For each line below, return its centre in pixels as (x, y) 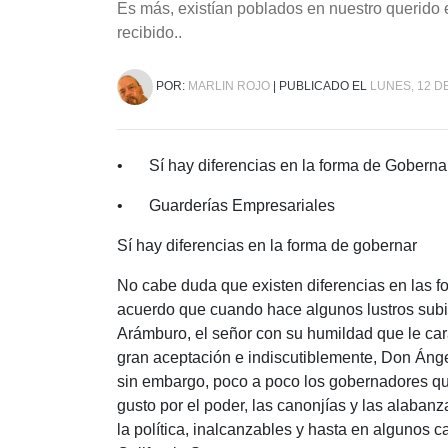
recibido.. (149, 33)
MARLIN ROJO (229, 86)
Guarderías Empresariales (242, 206)
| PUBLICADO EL (320, 86)
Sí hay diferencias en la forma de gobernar (267, 246)
